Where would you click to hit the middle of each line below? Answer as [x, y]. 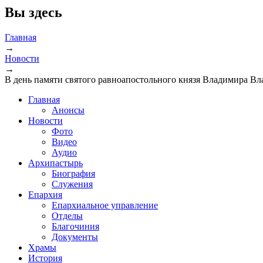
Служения [72, 184]
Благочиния [75, 226]
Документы [75, 237]
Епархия [45, 194]
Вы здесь [33, 12]
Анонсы [68, 110]
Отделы [67, 215]
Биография [73, 173]
